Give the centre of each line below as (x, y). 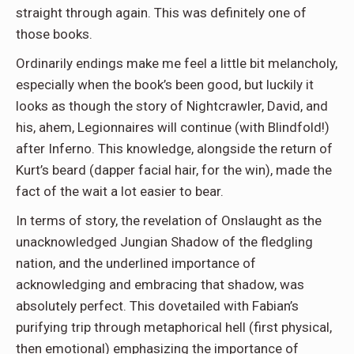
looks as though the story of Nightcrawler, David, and (172, 105)
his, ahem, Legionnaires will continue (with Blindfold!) (173, 127)
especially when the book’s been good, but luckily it (165, 84)
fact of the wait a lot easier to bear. (121, 191)
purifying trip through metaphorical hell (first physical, (174, 327)
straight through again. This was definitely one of (161, 12)
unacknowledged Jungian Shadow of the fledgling (164, 241)
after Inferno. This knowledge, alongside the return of (174, 148)
